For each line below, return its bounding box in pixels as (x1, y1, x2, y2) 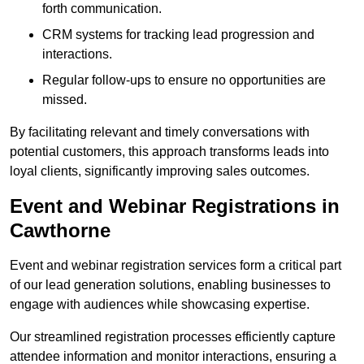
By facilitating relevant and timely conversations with (10, 125, 310, 140)
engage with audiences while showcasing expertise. (10, 297, 310, 312)
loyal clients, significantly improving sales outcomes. (10, 164, 310, 179)
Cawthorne (10, 219, 110, 242)
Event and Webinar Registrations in (10, 195, 340, 218)
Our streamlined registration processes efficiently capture (10, 330, 336, 344)
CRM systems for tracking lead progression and (42, 28, 314, 42)
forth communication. (42, 2, 162, 16)
